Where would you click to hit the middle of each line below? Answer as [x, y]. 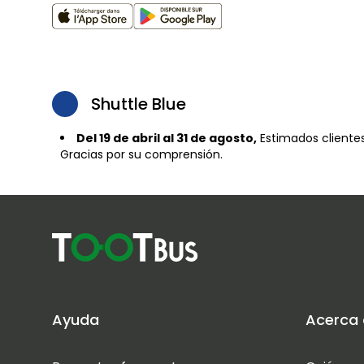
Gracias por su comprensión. [141, 154]
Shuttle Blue [139, 104]
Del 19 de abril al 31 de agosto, [167, 138]
